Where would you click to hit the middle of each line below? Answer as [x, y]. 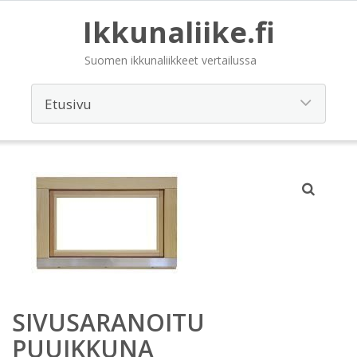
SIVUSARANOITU [108, 322]
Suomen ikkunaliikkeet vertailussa [170, 60]
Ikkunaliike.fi [178, 32]
